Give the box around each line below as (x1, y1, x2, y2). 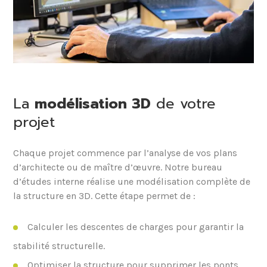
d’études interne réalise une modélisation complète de (13, 175, 251, 187)
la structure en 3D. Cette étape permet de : (13, 190, 196, 201)
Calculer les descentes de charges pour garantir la (27, 221, 244, 232)
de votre (151, 92, 216, 114)
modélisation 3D (35, 92, 151, 114)
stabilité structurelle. (13, 240, 105, 252)
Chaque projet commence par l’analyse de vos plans (13, 147, 238, 159)
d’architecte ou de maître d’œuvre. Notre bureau (13, 161, 223, 173)
